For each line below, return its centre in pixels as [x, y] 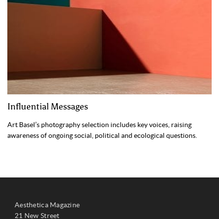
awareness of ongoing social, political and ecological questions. [102, 136]
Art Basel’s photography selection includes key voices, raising [99, 125]
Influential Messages [48, 107]
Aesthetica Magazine [47, 205]
